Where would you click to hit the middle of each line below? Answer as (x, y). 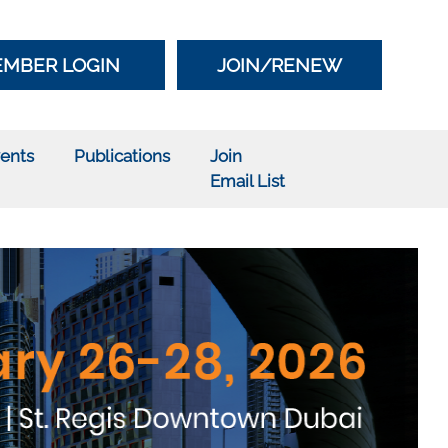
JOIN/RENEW (279, 64)
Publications (121, 156)
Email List (247, 181)
